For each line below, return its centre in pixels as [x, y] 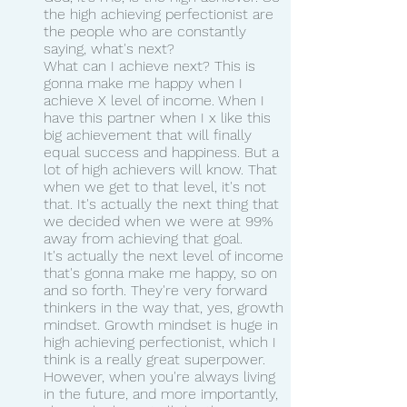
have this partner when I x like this [159, 117]
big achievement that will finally [150, 134]
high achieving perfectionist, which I [162, 342]
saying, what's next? [109, 48]
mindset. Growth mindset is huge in [163, 324]
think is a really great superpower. [157, 359]
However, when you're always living [162, 376]
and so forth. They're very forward [158, 290]
